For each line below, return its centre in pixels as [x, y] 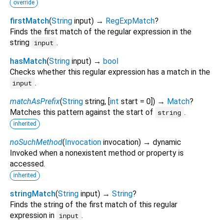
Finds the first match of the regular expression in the [101, 32]
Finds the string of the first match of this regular [94, 205]
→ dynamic [162, 142]
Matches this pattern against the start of [82, 112]
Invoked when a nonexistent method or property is [97, 153]
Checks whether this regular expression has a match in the [110, 72]
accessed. [27, 164]
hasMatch [28, 61]
